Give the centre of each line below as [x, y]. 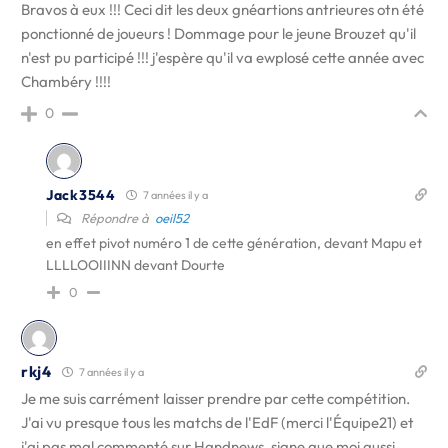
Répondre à [116, 218]
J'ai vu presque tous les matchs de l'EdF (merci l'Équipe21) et [217, 422]
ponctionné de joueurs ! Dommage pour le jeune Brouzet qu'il [218, 33]
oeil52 [172, 218]
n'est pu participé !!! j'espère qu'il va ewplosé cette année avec [222, 57]
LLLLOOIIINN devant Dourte [135, 265]
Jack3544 [81, 194]
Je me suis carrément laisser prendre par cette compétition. [215, 398]
